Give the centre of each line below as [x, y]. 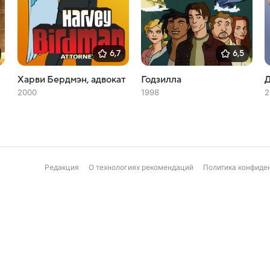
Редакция [62, 167]
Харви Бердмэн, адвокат [71, 80]
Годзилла [161, 80]
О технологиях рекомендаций [141, 167]
